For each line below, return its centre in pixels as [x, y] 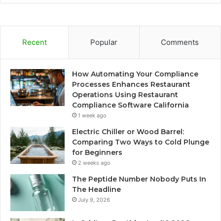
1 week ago [92, 115]
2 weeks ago [94, 163]
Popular [104, 42]
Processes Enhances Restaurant [131, 84]
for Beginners [97, 152]
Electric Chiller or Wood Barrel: [128, 131]
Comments [180, 42]
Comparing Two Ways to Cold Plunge [141, 142]
